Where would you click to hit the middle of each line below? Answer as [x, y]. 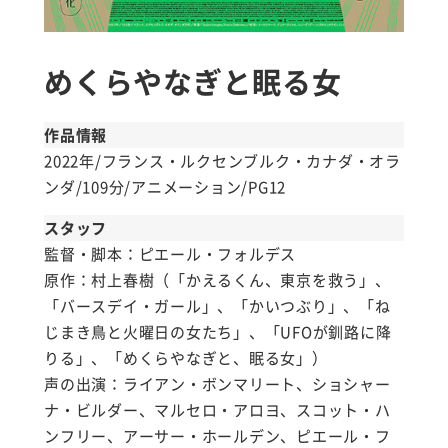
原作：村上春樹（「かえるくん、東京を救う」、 [217, 279]
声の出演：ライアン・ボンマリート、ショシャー [217, 383]
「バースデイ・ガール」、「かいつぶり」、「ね [217, 305]
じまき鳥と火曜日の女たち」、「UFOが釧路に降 [218, 331]
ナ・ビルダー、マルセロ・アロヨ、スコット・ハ [217, 409]
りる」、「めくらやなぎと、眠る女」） [186, 357]
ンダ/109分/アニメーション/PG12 [165, 186]
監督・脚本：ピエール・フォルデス [170, 253]
